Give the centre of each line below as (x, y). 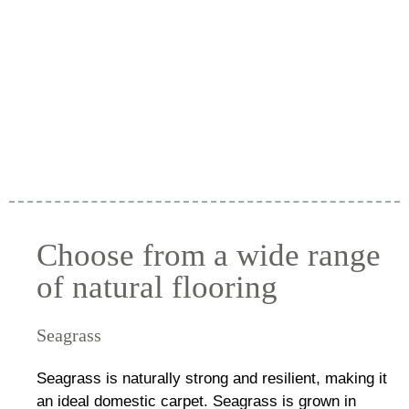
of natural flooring (157, 287)
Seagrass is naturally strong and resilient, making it (212, 378)
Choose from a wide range (209, 255)
